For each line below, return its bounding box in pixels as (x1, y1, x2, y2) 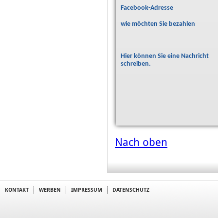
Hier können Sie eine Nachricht (121, 53, 209, 60)
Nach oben (115, 136, 167, 148)
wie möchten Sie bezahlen (121, 20, 195, 28)
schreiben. (121, 60, 151, 68)
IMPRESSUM (71, 186, 102, 193)
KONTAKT (5, 186, 29, 193)
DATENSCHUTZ (112, 186, 149, 193)
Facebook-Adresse (121, 4, 173, 12)
